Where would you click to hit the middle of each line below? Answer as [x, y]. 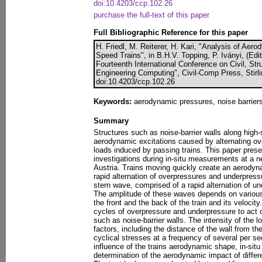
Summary [111, 121]
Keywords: [113, 102]
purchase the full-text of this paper [151, 15]
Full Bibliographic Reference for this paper [171, 33]
